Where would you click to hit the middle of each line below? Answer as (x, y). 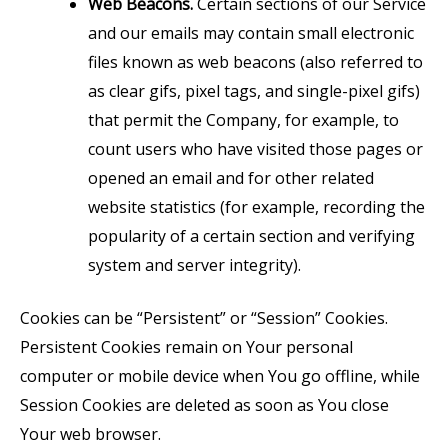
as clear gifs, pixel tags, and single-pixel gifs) (254, 91)
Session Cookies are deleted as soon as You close (204, 405)
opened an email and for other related (231, 178)
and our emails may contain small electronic (251, 33)
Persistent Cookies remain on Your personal (186, 347)
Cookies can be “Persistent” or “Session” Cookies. (204, 318)
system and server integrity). (194, 265)
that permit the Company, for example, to (243, 120)
